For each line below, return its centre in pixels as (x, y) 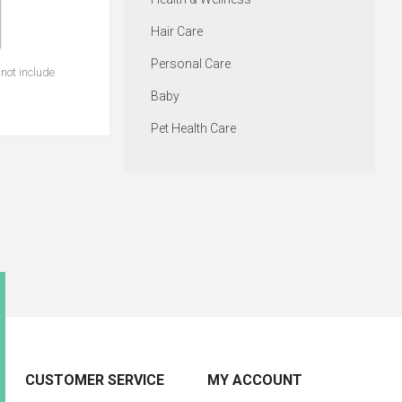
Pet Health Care (193, 129)
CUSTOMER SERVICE (95, 380)
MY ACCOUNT (254, 380)
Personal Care (190, 64)
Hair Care (176, 32)
